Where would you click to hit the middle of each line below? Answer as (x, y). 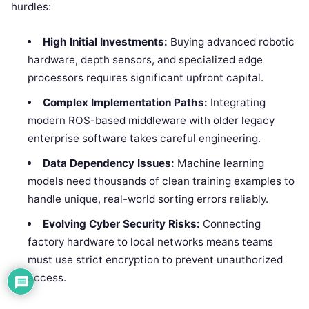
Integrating (236, 103)
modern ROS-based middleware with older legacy (151, 121)
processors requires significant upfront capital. (146, 78)
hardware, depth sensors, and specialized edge (146, 60)
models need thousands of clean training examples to (161, 181)
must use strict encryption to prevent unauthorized (156, 260)
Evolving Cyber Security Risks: (121, 224)
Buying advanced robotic (231, 42)
